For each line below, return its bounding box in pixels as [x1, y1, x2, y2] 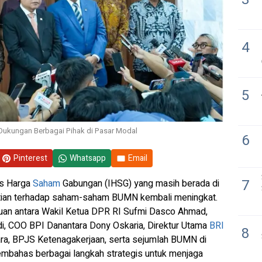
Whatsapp [70, 152, 106, 164]
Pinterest [13, 152, 47, 164]
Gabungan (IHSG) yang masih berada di [60, 177, 219, 191]
